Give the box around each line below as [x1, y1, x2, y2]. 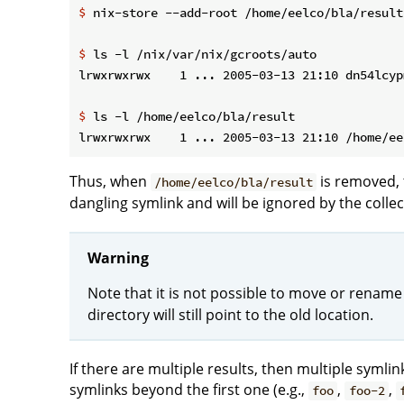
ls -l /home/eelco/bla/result [86, 108, 295, 125]
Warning [87, 247, 149, 268]
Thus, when [69, 171, 151, 192]
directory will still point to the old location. [87, 304, 373, 325]
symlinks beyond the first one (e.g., [69, 380, 308, 400]
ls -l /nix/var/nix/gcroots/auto [86, 46, 317, 63]
